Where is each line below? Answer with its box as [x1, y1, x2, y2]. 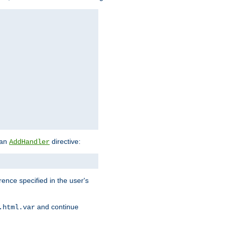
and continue [35, 202, 79, 211]
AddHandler [9, 137, 50, 146]
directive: [50, 137, 81, 145]
